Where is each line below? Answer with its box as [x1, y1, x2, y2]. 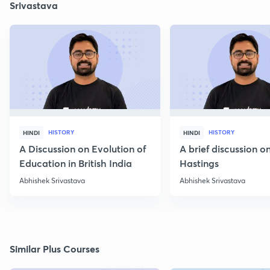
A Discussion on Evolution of [19, 142, 146, 155]
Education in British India [19, 157, 132, 170]
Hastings [180, 157, 219, 170]
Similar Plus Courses [10, 242, 99, 256]
